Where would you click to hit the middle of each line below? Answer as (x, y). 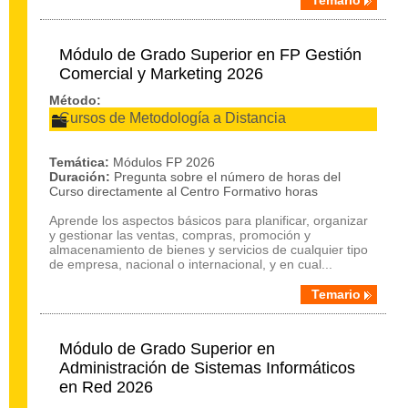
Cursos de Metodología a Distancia (173, 118)
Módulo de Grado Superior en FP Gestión (210, 55)
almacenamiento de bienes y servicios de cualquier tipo (209, 250)
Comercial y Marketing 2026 (161, 74)
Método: (75, 100)
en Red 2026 (106, 387)
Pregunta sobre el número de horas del (227, 177)
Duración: (80, 177)
